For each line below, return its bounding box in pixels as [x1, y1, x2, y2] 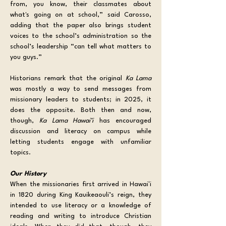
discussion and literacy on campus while [10, 128, 151, 135]
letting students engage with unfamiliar [10, 139, 151, 145]
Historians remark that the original [10, 75, 126, 82]
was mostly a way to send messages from [10, 86, 151, 92]
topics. [10, 149, 33, 156]
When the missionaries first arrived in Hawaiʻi [10, 181, 151, 188]
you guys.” [10, 54, 42, 61]
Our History [10, 171, 46, 177]
